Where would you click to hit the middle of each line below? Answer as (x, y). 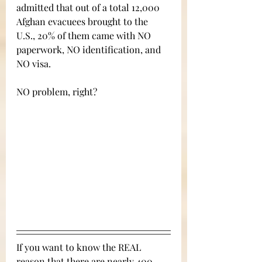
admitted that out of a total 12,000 (89, 8)
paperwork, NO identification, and (90, 50)
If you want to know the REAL (80, 247)
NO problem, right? (57, 92)
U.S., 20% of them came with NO (85, 36)
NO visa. (35, 64)
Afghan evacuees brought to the (83, 22)
